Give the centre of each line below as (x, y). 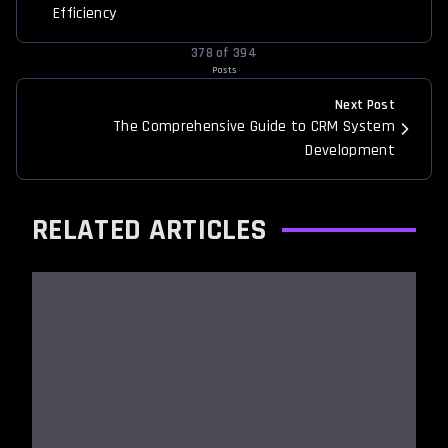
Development (350, 150)
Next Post (365, 104)
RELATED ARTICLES (149, 229)
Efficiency (85, 13)
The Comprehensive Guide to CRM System (254, 126)
